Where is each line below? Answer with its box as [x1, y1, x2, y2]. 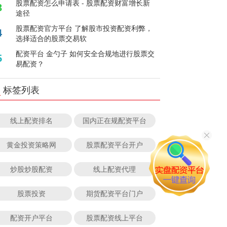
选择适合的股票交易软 [16, 33, 87, 43]
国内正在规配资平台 [83, 115, 147, 125]
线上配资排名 [10, 115, 53, 125]
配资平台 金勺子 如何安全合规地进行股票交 [16, 48, 155, 58]
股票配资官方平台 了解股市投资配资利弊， [16, 23, 153, 33]
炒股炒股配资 [10, 164, 53, 174]
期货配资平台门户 [86, 188, 143, 198]
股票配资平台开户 [86, 139, 143, 149]
